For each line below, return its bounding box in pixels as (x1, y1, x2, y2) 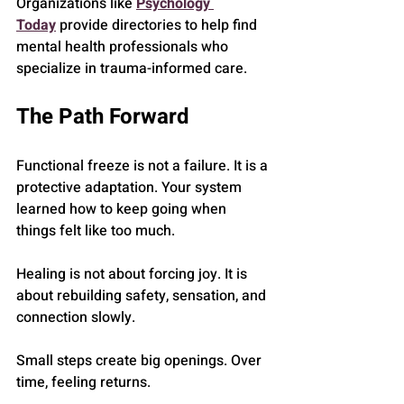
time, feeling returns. (16, 372, 151, 394)
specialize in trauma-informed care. (16, 58, 247, 80)
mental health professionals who (16, 36, 232, 59)
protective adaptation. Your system (16, 177, 245, 199)
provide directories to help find (56, 14, 261, 37)
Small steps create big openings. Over (16, 350, 265, 372)
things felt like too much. (16, 220, 175, 243)
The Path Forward (16, 101, 189, 133)
